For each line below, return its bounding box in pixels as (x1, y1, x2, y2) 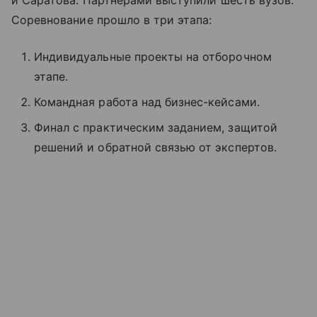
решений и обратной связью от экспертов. (34, 140, 277, 155)
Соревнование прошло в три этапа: (11, 13, 212, 28)
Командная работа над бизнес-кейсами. (34, 95, 260, 110)
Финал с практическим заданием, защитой (34, 120, 277, 135)
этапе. (34, 69, 69, 84)
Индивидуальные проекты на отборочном (34, 50, 272, 64)
